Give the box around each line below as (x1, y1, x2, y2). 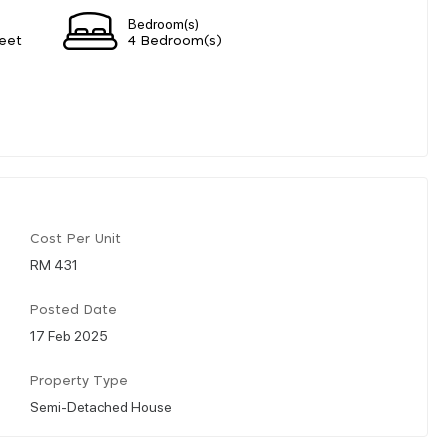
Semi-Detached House (30, 396, 172, 415)
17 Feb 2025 (30, 325, 108, 344)
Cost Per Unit (30, 232, 121, 246)
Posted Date (30, 303, 117, 317)
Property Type (30, 374, 128, 388)
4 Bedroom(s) (128, 34, 222, 48)
